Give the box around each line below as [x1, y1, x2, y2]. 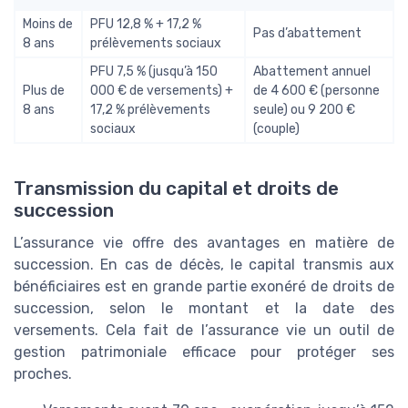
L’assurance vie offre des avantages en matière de [14, 233, 394, 251]
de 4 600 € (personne [253, 83, 380, 99]
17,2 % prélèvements [90, 102, 210, 118]
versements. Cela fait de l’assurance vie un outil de [14, 321, 394, 339]
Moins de [23, 16, 73, 33]
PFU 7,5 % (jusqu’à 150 [90, 64, 218, 80]
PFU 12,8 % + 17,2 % [90, 16, 201, 33]
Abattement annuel [253, 64, 371, 80]
